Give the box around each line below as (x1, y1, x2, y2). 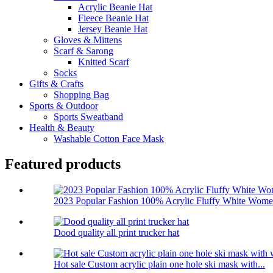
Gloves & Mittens (54, 34, 122, 45)
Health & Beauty (29, 122, 94, 133)
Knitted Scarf (78, 56, 129, 67)
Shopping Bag (54, 89, 109, 100)
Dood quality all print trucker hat (54, 227, 179, 238)
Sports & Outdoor (29, 100, 98, 111)
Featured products (5, 156, 121, 172)
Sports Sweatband (54, 111, 123, 122)
